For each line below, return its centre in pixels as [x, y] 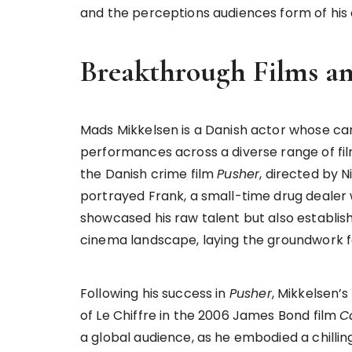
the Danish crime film [149, 174]
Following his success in [155, 293]
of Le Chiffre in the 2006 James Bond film [210, 315]
